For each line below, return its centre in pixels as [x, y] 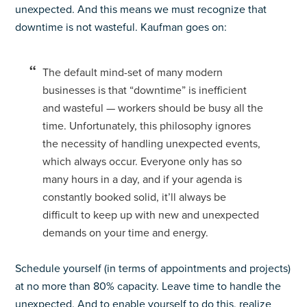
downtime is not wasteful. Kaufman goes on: [121, 27]
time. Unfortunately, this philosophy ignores [147, 126]
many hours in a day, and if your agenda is [143, 180]
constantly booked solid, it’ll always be [135, 197]
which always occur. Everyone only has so [143, 162]
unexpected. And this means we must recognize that [141, 10]
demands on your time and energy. [126, 233]
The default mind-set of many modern [133, 73]
